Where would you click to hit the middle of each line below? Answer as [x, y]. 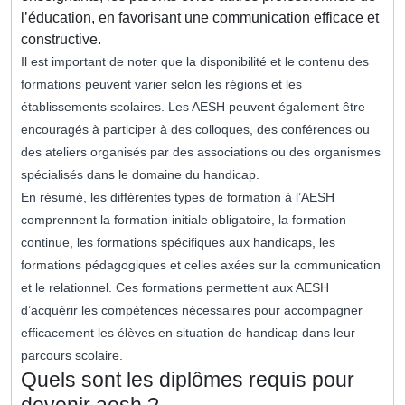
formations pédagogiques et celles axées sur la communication [201, 265]
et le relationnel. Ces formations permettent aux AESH [175, 288]
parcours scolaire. [72, 356]
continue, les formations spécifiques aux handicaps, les [178, 243]
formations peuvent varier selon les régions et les [161, 85]
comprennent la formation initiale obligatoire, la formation [184, 220]
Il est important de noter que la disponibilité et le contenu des [195, 62]
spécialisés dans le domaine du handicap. [140, 175]
